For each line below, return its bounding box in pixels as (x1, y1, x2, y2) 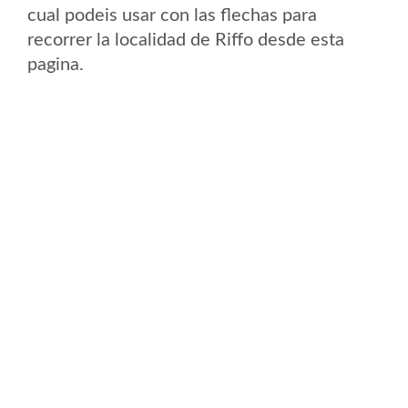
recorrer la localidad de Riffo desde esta (27, 31, 344, 49)
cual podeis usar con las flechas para (27, 6, 317, 25)
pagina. (27, 56, 84, 74)
